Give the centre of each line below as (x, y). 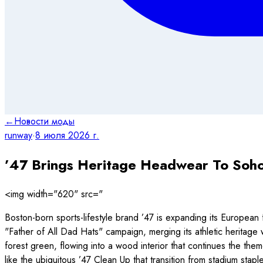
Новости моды (44, 121)
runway (18, 135)
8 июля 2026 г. (67, 135)
